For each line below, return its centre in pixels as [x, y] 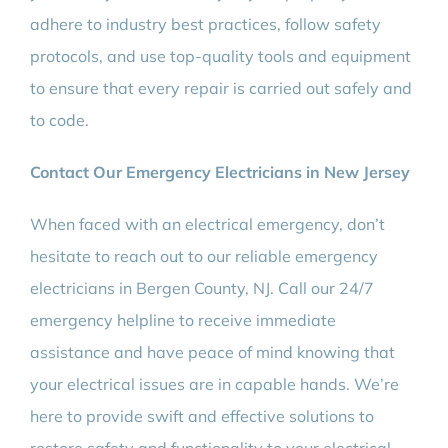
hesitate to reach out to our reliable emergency [203, 256]
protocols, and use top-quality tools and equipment [220, 56]
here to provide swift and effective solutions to [201, 416]
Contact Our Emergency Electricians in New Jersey [219, 172]
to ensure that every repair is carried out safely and [220, 88]
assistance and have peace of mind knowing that [212, 352]
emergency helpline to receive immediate [182, 320]
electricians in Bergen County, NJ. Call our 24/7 [201, 288]
